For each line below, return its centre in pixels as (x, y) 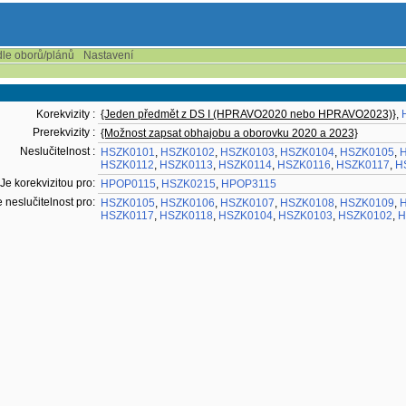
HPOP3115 (249, 184)
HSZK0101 (128, 152)
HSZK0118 (186, 216)
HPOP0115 (128, 184)
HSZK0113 (186, 165)
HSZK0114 (245, 165)
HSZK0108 (307, 203)
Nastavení (108, 55)
